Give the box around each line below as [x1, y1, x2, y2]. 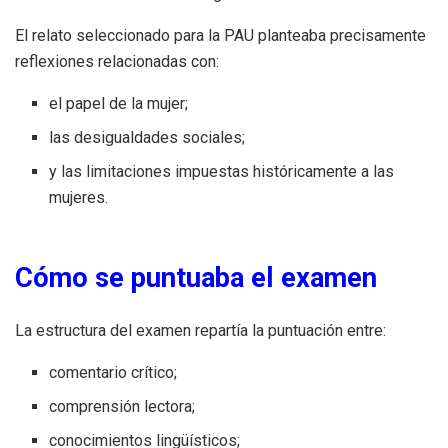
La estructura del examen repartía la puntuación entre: [15, 320, 386, 340]
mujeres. [49, 187, 109, 207]
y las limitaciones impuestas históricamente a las [49, 161, 395, 181]
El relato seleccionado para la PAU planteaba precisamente [15, 25, 426, 45]
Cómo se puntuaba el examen [15, 261, 377, 294]
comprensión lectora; [49, 396, 196, 416]
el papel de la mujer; [49, 93, 189, 113]
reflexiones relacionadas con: [15, 51, 219, 71]
